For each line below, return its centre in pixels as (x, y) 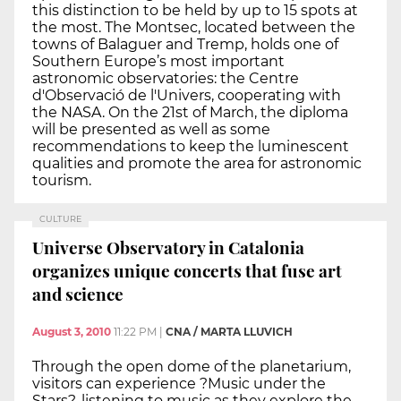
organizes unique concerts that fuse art (187, 271)
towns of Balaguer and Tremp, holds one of (185, 44)
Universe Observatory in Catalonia (168, 247)
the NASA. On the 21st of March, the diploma (190, 112)
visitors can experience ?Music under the (179, 383)
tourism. (62, 180)
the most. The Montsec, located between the (194, 27)
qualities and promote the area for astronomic (197, 163)
